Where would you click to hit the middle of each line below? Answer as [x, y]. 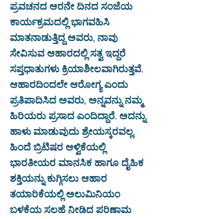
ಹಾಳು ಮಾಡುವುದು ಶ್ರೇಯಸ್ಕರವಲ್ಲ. [72, 131]
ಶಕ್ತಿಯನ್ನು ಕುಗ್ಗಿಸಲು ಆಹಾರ [58, 177]
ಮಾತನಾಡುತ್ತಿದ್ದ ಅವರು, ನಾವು [64, 37]
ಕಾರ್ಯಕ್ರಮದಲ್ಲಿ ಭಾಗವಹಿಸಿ [60, 21]
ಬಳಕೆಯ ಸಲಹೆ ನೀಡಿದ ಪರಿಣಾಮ [71, 209]
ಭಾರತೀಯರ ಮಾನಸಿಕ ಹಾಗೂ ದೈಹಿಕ [77, 162]
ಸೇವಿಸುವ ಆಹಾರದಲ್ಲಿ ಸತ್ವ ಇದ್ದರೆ [68, 52]
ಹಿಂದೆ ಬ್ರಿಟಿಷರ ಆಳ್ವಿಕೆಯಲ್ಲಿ [58, 146]
